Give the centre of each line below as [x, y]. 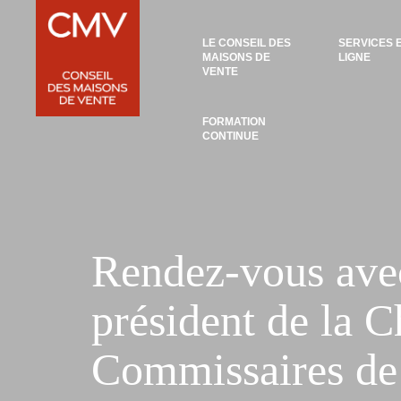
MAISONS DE [237, 57]
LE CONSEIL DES [247, 43]
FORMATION [235, 122]
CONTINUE [231, 136]
